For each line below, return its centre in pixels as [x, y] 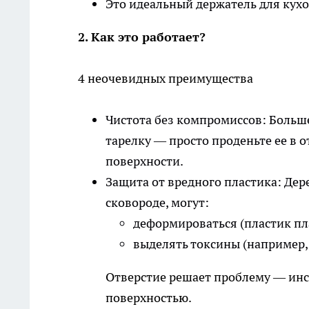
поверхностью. [149, 298]
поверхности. [144, 161]
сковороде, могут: [157, 203]
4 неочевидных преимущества [166, 79]
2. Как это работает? [143, 37]
